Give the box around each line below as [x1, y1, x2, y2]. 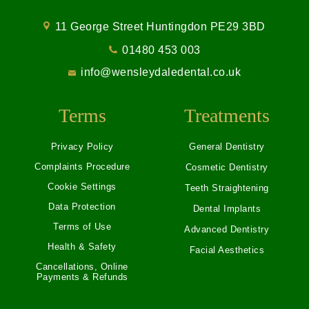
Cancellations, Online [36, 261, 128, 272]
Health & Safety [48, 241, 117, 252]
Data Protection [48, 201, 116, 212]
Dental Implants [192, 203, 261, 214]
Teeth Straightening [185, 182, 269, 193]
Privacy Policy [50, 141, 114, 152]
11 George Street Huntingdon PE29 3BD [52, 20, 266, 32]
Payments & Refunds [36, 271, 128, 282]
